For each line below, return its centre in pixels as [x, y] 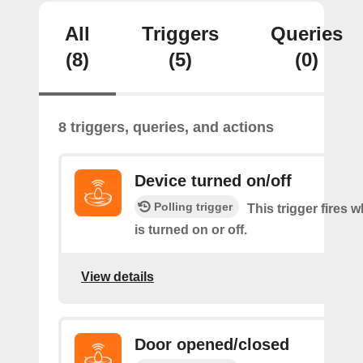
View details [117, 276]
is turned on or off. [191, 230]
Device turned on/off [213, 181]
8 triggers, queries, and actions [166, 127]
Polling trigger [193, 207]
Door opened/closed [212, 344]
